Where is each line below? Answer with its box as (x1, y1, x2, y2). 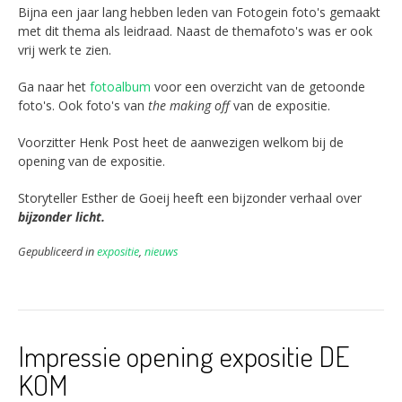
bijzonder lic (18, 208, 89, 226)
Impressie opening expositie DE (18, 337, 350, 375)
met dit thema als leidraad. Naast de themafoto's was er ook (18, 22, 372, 40)
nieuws (144, 244, 178, 260)
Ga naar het (18, 78, 90, 96)
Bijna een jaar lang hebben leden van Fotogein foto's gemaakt (18, 4, 380, 22)
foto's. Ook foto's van (18, 97, 148, 115)
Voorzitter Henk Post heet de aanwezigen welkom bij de (18, 134, 344, 152)
